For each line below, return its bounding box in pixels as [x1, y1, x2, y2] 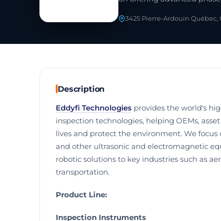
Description [58, 84, 105, 94]
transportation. [56, 168, 110, 177]
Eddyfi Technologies [56, 104, 132, 112]
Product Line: [56, 190, 107, 199]
